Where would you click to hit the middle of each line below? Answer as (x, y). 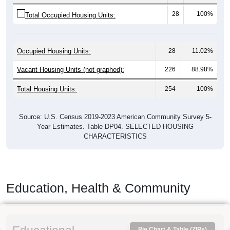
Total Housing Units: (47, 89)
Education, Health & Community (98, 188)
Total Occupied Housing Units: (70, 15)
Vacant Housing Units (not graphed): (71, 70)
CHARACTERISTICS (115, 137)
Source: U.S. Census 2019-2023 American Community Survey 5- (115, 117)
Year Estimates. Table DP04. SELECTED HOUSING (115, 127)
